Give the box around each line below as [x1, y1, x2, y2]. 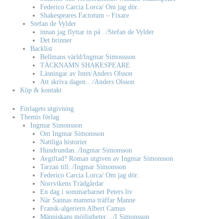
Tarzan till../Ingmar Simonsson [40, 163, 127, 171]
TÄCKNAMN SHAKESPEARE [40, 62, 131, 69]
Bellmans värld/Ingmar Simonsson [40, 53, 136, 61]
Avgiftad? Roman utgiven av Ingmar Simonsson [40, 154, 174, 162]
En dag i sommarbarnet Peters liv [40, 188, 133, 196]
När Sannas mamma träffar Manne [40, 196, 136, 204]
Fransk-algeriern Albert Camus [40, 204, 126, 212]
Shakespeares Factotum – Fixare [40, 12, 130, 20]
